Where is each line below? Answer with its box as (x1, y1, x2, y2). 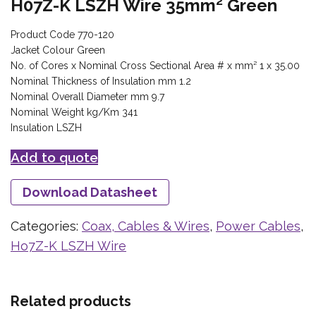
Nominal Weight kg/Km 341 (11, 107, 138, 119)
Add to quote (11, 150, 98, 166)
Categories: (11, 219, 82, 234)
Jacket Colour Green (11, 44, 105, 56)
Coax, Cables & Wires (82, 219, 209, 234)
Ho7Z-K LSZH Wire (11, 238, 126, 254)
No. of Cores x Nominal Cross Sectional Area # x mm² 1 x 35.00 (11, 60, 300, 72)
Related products (11, 293, 131, 310)
